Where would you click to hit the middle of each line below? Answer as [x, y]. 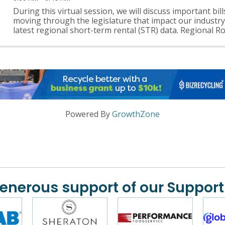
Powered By [89, 114]
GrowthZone [136, 114]
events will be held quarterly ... [69, 40]
